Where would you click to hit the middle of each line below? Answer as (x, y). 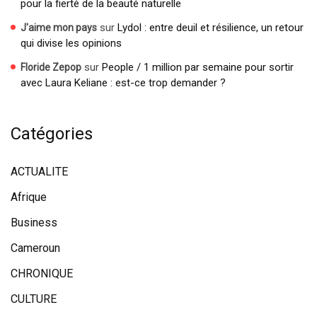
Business (34, 223)
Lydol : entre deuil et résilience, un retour (211, 28)
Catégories (52, 134)
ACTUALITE (39, 172)
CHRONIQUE (42, 274)
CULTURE (34, 299)
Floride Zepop (51, 68)
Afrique (29, 197)
